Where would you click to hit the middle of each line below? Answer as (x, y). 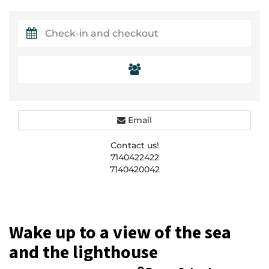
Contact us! (134, 145)
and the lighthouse (83, 253)
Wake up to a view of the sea (120, 233)
